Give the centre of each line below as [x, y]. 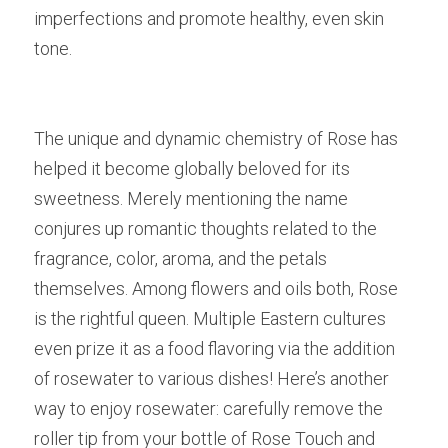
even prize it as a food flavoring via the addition [214, 348]
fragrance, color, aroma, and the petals [180, 258]
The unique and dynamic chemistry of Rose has [216, 138]
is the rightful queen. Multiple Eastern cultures [210, 318]
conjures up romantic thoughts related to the [205, 228]
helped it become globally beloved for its [192, 168]
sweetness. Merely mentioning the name [191, 198]
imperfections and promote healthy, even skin [209, 18]
